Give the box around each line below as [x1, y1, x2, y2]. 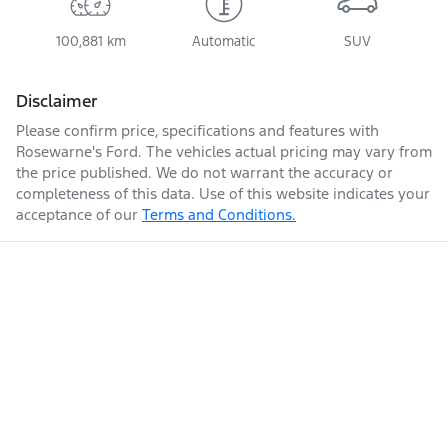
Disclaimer [16, 89, 98, 112]
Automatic [192, 32, 256, 50]
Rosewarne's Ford [16, 141, 138, 161]
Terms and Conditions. [142, 204, 296, 224]
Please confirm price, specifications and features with [16, 120, 379, 140]
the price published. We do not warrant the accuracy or [16, 162, 393, 182]
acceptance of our [16, 204, 138, 224]
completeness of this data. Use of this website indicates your [16, 183, 430, 203]
